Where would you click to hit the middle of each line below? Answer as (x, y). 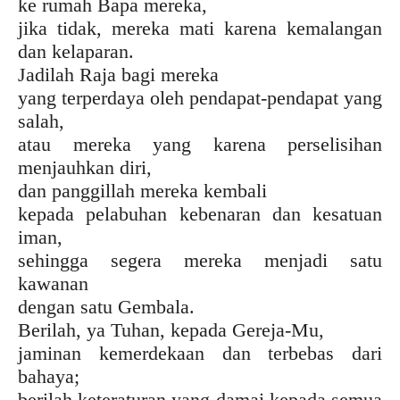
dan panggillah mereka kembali (142, 190)
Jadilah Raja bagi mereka (118, 74)
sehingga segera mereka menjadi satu (200, 260)
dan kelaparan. (76, 51)
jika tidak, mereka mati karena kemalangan (200, 28)
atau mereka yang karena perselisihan (200, 144)
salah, (41, 121)
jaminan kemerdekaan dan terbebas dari (200, 353)
